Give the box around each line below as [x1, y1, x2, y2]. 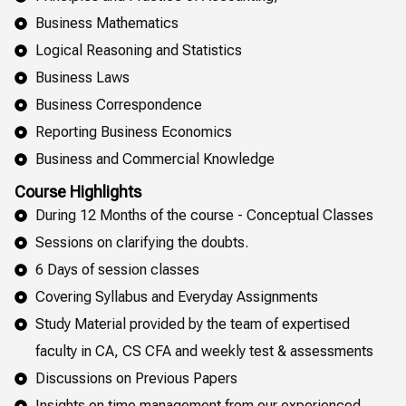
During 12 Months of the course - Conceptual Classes [34, 206, 373, 224]
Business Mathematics [34, 14, 179, 32]
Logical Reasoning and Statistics [34, 41, 242, 59]
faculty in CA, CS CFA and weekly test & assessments [34, 342, 373, 360]
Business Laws [34, 68, 130, 86]
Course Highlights [14, 181, 141, 201]
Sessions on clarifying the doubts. [34, 233, 248, 251]
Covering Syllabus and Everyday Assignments [34, 287, 318, 305]
